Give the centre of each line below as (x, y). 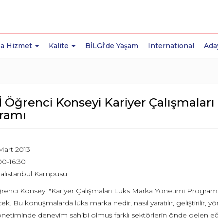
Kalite (60, 46)
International (171, 46)
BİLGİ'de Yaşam (112, 46)
